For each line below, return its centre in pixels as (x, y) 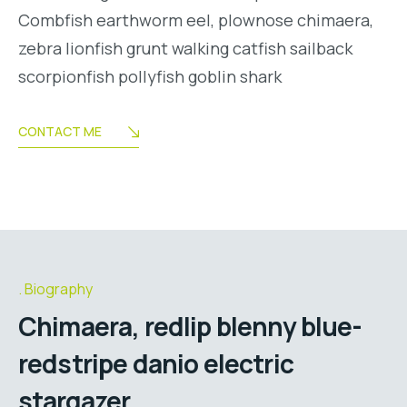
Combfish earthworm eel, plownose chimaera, (196, 20)
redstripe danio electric (156, 363)
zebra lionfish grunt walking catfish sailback (185, 49)
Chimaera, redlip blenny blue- (190, 326)
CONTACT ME (60, 132)
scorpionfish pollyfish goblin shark (150, 77)
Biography (59, 289)
